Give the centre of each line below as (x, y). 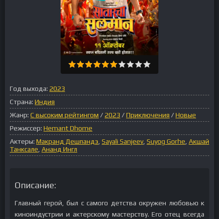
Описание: (35, 185)
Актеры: (22, 141)
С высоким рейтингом (65, 115)
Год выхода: (29, 88)
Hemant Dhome (68, 128)
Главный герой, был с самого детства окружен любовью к (109, 203)
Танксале (24, 149)
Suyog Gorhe (166, 141)
